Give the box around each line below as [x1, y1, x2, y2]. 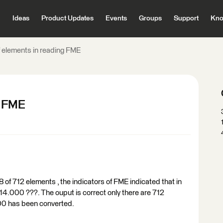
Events [105, 15, 127, 22]
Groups [138, 15, 162, 22]
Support [173, 15, 199, 22]
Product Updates [41, 15, 94, 22]
